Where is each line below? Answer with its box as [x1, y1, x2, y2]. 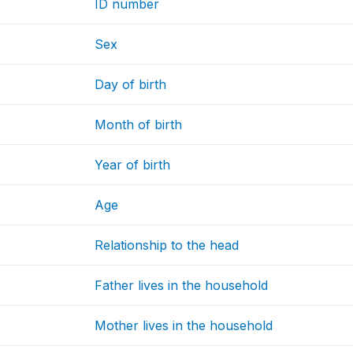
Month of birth [95, 117, 183, 133]
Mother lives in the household [95, 318, 273, 334]
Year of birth [95, 157, 171, 173]
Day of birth [95, 76, 167, 93]
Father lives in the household [95, 277, 269, 294]
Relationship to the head [95, 237, 240, 254]
